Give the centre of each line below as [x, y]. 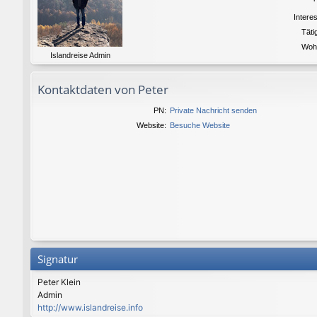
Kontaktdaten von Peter [103, 90]
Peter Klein [59, 282]
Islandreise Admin [80, 55]
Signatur [58, 259]
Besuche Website [200, 125]
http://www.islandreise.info [90, 307]
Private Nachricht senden [213, 110]
